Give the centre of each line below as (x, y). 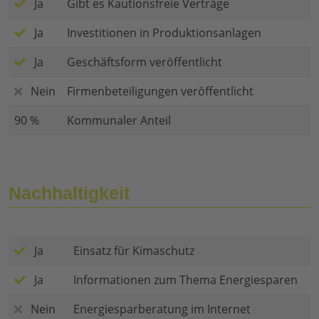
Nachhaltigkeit (69, 193)
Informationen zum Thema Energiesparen (185, 280)
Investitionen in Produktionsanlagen (164, 33)
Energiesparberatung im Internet (162, 309)
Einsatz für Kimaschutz (134, 251)
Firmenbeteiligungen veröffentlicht (160, 91)
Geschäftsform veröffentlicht (145, 62)
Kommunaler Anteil (119, 121)
